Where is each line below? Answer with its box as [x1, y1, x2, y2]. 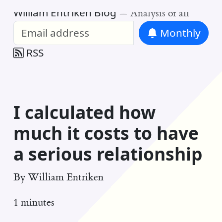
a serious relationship [13, 142, 202, 166]
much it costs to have [13, 121, 199, 145]
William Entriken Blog [13, 5, 116, 20]
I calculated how [13, 100, 156, 124]
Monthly [157, 26, 201, 40]
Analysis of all [130, 7, 189, 20]
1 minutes [13, 196, 55, 209]
